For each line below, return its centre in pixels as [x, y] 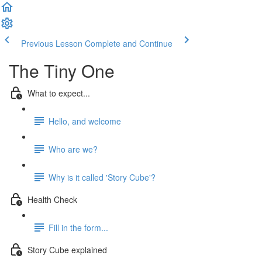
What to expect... [59, 93]
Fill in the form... [78, 227]
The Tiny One [62, 70]
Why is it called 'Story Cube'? [102, 177]
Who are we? [73, 149]
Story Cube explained [67, 249]
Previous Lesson [52, 43]
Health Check [52, 199]
